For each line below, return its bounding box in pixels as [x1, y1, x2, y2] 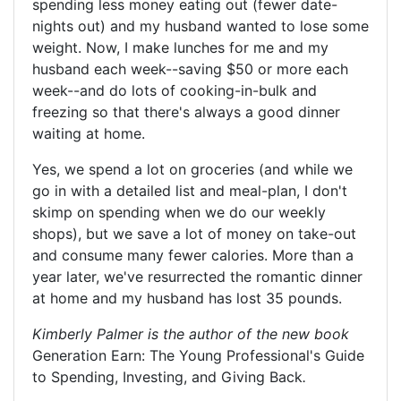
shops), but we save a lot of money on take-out [32, 225, 356, 243]
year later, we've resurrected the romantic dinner [32, 268, 363, 286]
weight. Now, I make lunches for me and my [32, 38, 328, 57]
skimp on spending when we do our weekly [32, 203, 326, 222]
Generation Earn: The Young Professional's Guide [32, 346, 364, 365]
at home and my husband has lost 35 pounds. [32, 289, 342, 308]
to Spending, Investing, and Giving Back [32, 368, 303, 387]
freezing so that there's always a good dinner [32, 103, 340, 122]
